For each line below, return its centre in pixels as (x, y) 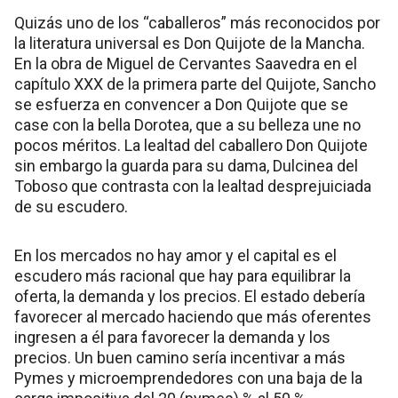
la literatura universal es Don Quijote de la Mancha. (190, 43)
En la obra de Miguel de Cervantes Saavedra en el (186, 63)
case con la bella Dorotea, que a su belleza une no (187, 124)
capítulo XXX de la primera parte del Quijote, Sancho (195, 84)
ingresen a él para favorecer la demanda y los (172, 337)
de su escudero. (71, 206)
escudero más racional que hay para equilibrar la (183, 275)
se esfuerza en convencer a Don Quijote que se (181, 104)
